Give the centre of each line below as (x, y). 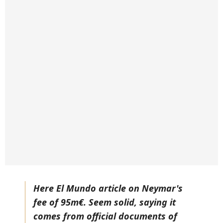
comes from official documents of (105, 216)
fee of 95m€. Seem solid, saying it (105, 202)
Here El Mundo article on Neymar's (108, 188)
